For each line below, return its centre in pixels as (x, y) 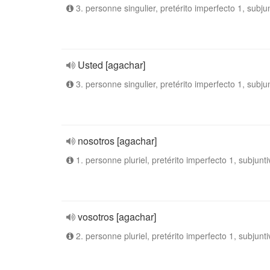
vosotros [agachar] (117, 217)
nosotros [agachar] (117, 141)
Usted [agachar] (111, 65)
